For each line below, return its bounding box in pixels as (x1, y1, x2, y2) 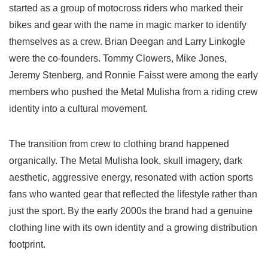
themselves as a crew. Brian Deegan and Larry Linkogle (9, 36, 245, 47)
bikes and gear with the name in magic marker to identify (9, 20, 246, 31)
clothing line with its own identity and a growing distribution (9, 223, 257, 233)
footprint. (9, 239, 45, 250)
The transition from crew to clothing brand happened (9, 139, 229, 150)
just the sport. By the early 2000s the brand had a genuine (9, 206, 252, 217)
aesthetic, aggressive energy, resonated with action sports (9, 172, 253, 183)
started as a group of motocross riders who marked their (9, 3, 243, 14)
